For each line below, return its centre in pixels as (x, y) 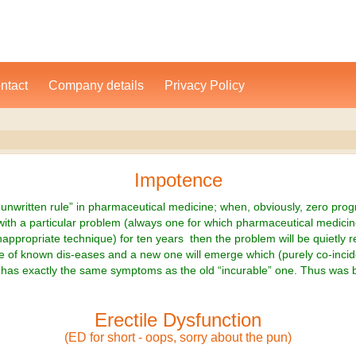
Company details (96, 85)
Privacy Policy (205, 85)
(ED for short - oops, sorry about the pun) (178, 337)
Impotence (178, 180)
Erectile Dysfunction (178, 320)
